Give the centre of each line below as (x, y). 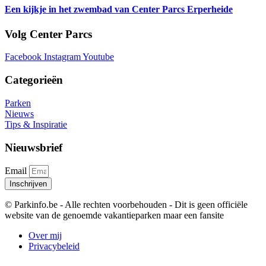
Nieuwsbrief (34, 147)
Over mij (45, 236)
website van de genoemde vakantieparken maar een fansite (114, 216)
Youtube (98, 57)
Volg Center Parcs (48, 34)
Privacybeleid (54, 246)
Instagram (62, 57)
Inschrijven (28, 184)
